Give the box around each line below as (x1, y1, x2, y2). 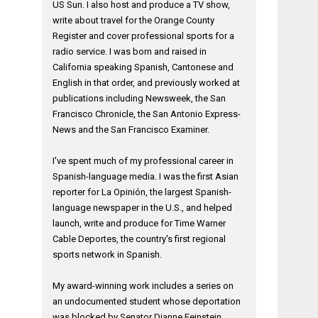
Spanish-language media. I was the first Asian (53, 171, 239, 182)
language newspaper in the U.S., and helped (53, 202, 233, 213)
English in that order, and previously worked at (53, 77, 241, 88)
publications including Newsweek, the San (53, 93, 226, 104)
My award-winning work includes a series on (53, 280, 234, 291)
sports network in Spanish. (53, 249, 163, 260)
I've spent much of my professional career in (53, 155, 234, 166)
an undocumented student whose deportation (53, 296, 241, 307)
